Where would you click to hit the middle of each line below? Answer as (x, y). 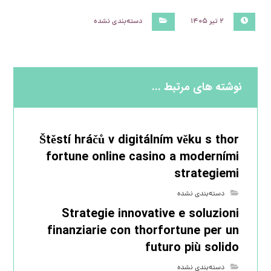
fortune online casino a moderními (142, 157)
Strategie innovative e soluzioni (150, 214)
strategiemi (206, 174)
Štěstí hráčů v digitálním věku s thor (139, 140)
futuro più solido (192, 248)
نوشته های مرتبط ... (197, 87)
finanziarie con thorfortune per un (143, 231)
